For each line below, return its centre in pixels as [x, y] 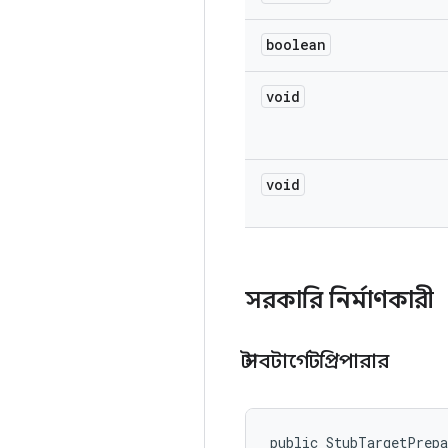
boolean [296, 44]
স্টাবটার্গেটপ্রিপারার [319, 361]
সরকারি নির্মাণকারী [342, 300]
